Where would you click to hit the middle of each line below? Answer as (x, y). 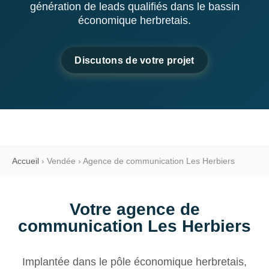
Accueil (26, 161)
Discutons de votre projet (134, 60)
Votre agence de (134, 209)
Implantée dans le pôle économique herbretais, (134, 262)
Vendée (61, 161)
